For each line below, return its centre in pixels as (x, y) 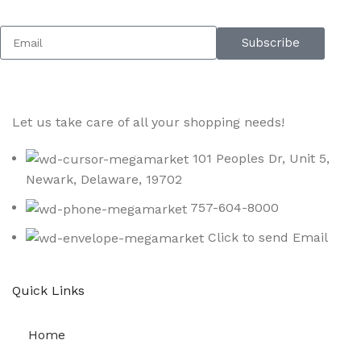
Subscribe (270, 43)
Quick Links (48, 290)
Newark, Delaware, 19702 (104, 179)
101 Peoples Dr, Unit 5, (261, 158)
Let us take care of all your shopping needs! (148, 122)
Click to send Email (268, 237)
